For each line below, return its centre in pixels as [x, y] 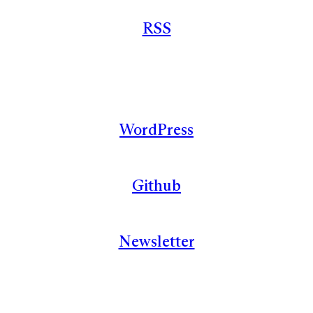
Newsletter [156, 241]
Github [156, 185]
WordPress [156, 129]
